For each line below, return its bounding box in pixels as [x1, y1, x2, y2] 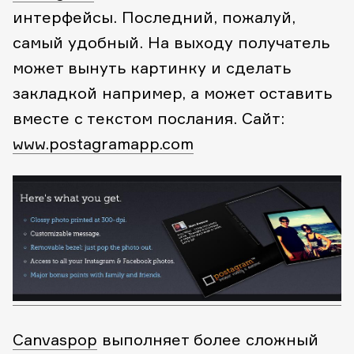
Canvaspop [13, 330, 97, 350]
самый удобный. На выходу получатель [13, 32, 330, 52]
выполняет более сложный [97, 330, 318, 350]
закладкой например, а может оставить [13, 82, 332, 103]
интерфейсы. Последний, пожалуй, [13, 6, 296, 27]
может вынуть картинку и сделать [13, 57, 291, 77]
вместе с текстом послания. [13, 107, 237, 128]
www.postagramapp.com [13, 133, 194, 153]
